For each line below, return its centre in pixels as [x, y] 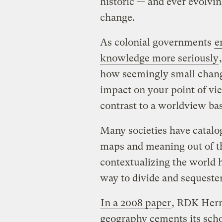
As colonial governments [157, 42]
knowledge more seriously [159, 58]
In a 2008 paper [136, 203]
